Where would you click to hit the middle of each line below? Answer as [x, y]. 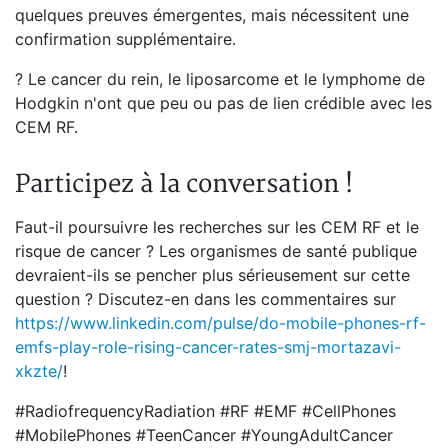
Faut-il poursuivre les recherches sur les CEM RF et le [217, 227]
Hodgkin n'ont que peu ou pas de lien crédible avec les [223, 103]
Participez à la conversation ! [184, 184]
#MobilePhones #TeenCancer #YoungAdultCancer [204, 435]
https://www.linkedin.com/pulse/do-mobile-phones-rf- [220, 323]
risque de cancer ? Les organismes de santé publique [216, 251]
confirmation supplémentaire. [125, 39]
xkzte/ [39, 371]
